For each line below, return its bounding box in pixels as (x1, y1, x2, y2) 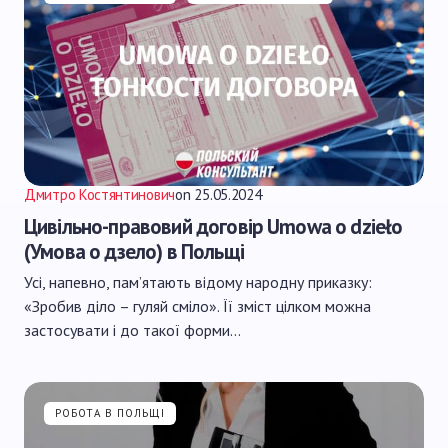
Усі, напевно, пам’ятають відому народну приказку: (24, 272, 372, 292)
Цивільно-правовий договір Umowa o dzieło (24, 213, 403, 240)
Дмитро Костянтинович (24, 185, 175, 204)
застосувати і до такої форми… (24, 320, 241, 340)
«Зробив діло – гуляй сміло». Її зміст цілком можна (24, 296, 371, 316)
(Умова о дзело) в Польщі (24, 238, 244, 265)
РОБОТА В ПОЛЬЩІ (55, 406, 166, 420)
